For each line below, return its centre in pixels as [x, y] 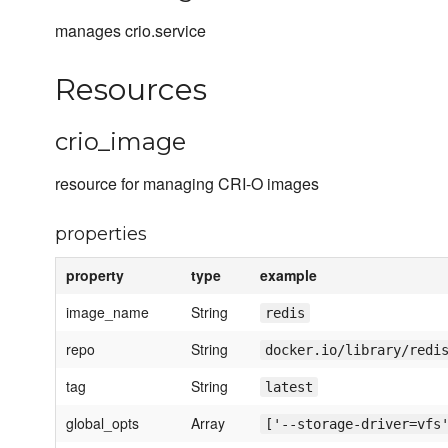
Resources [131, 90]
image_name [107, 312]
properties [101, 234]
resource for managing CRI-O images [187, 184]
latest [289, 387]
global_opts [102, 423]
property [95, 275]
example [288, 275]
